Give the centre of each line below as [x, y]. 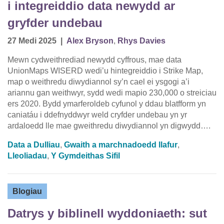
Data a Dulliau [34, 145]
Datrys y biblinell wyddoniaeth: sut [107, 213]
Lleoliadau [27, 156]
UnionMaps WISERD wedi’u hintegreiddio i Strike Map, [105, 71]
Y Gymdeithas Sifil [85, 156]
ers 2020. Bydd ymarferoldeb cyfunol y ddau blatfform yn [107, 104]
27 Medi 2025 [32, 41]
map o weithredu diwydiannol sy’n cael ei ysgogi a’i [98, 82]
